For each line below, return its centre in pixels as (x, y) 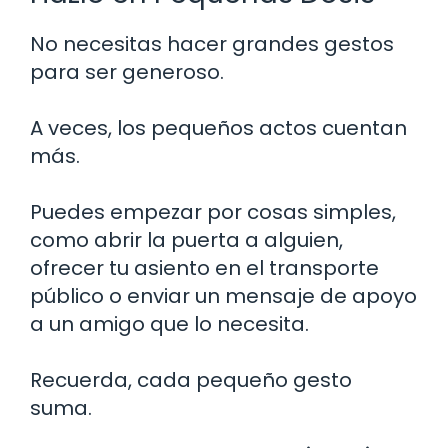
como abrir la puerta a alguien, (186, 239)
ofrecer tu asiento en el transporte (204, 267)
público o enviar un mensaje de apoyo (223, 295)
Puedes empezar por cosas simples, (213, 211)
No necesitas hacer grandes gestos (212, 43)
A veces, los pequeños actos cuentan (218, 127)
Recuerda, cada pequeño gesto (191, 379)
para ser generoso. (127, 71)
